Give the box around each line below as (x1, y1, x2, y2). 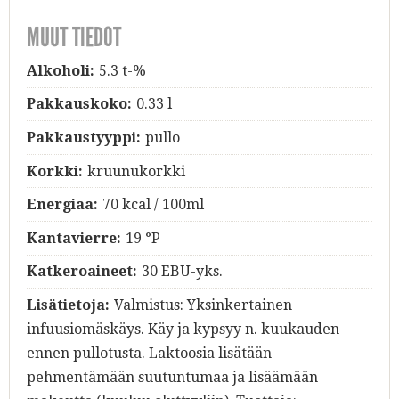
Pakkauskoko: (27, 95, 132, 113)
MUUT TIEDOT (27, 21, 121, 54)
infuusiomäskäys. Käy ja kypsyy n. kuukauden (27, 321, 339, 338)
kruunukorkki (86, 162, 185, 180)
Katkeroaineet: (27, 263, 137, 281)
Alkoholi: (27, 61, 94, 79)
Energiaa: (27, 196, 98, 214)
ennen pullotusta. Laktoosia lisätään (27, 345, 272, 362)
